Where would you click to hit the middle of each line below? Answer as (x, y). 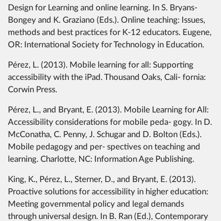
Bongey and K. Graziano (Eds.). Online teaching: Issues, (107, 20)
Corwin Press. (33, 89)
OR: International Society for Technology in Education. (106, 44)
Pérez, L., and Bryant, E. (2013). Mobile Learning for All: (108, 110)
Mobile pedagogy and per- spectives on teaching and (104, 147)
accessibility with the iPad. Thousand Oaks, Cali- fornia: (107, 77)
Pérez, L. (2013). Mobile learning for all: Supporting (101, 65)
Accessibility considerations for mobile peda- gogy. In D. (110, 122)
